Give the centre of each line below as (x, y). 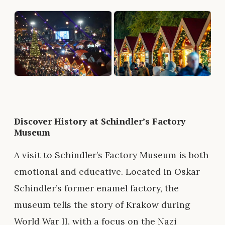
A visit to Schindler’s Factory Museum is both (111, 155)
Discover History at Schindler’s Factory (100, 121)
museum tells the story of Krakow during (102, 205)
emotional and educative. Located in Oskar (107, 172)
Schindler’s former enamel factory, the (96, 188)
